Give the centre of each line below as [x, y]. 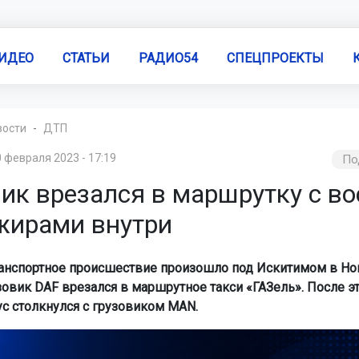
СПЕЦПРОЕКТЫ [275, 58]
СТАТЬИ [86, 58]
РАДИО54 [168, 58]
